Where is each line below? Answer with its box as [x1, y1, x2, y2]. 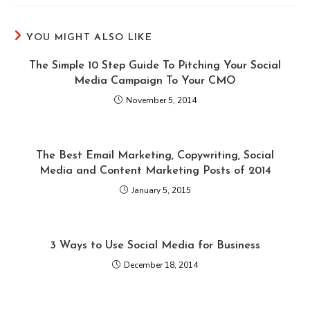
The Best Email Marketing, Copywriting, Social [36, 150, 274, 161]
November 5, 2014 [125, 95, 197, 106]
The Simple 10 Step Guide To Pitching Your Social [29, 60, 281, 71]
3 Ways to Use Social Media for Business [50, 240, 260, 251]
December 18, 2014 [124, 259, 198, 271]
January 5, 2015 [131, 185, 191, 196]
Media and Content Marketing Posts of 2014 [39, 165, 271, 176]
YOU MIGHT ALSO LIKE [26, 33, 153, 43]
